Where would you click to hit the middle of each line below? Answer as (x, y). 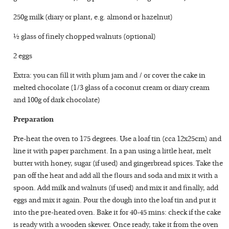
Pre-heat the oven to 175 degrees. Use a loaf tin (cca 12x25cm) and (118, 139)
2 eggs (23, 56)
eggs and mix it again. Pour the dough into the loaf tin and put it (115, 201)
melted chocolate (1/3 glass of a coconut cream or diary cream (112, 88)
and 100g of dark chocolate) (57, 100)
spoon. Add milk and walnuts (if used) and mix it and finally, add (116, 188)
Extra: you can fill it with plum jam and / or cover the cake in (110, 76)
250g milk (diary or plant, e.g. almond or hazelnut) (93, 18)
